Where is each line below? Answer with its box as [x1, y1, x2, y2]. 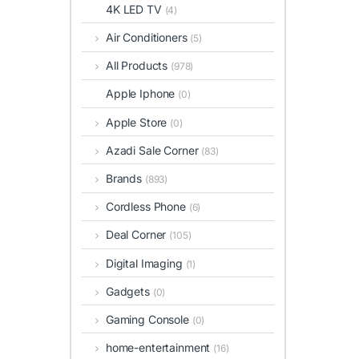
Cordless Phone [105, 200, 189, 214]
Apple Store [105, 115, 171, 129]
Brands [105, 171, 145, 185]
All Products [105, 58, 171, 73]
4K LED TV [106, 2, 165, 16]
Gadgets [105, 284, 153, 298]
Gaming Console [105, 312, 192, 326]
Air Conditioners [105, 30, 191, 45]
